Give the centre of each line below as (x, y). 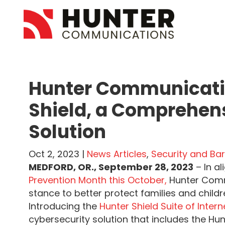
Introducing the (64, 206)
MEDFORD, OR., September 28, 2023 (111, 167)
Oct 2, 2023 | (58, 154)
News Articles (117, 154)
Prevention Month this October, (98, 180)
